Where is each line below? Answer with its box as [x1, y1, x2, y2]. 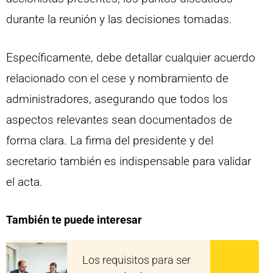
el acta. [6, 174, 43, 189]
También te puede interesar [6, 213, 142, 227]
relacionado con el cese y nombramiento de [6, 71, 229, 85]
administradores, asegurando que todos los [6, 91, 228, 106]
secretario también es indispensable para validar [6, 154, 251, 168]
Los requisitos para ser [82, 253, 191, 267]
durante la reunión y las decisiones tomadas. [6, 12, 232, 27]
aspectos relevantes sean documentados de [6, 112, 232, 127]
